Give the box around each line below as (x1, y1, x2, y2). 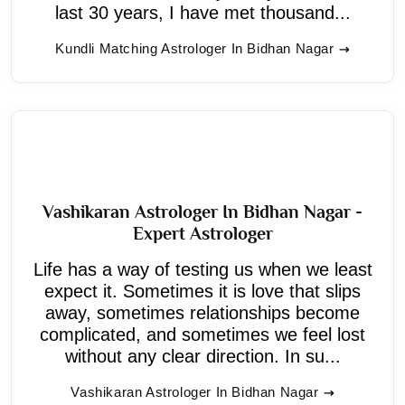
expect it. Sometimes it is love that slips (44, 280, 361, 301)
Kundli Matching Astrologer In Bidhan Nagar (55, 40, 334, 56)
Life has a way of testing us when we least (33, 259, 372, 279)
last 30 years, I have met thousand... (54, 2, 351, 23)
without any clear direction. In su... (64, 345, 341, 366)
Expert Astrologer (132, 222, 273, 243)
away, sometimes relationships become (45, 302, 360, 323)
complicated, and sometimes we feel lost (40, 324, 365, 344)
